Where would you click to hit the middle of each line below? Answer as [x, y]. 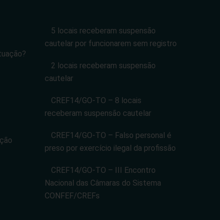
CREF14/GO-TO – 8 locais [96, 100]
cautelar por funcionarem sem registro [111, 43]
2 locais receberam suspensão [103, 66]
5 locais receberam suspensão [103, 31]
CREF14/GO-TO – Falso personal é [111, 135]
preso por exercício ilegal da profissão [110, 148]
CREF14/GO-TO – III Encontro [103, 170]
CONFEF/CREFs [72, 196]
